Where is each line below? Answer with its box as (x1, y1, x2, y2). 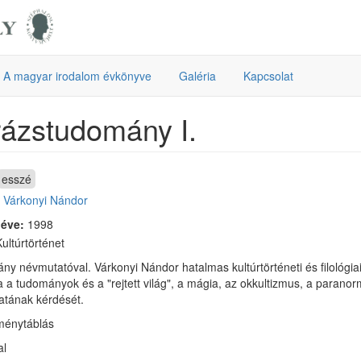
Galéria (179, 68, 216, 84)
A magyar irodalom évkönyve (3, 68, 151, 84)
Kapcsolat (243, 68, 293, 84)
